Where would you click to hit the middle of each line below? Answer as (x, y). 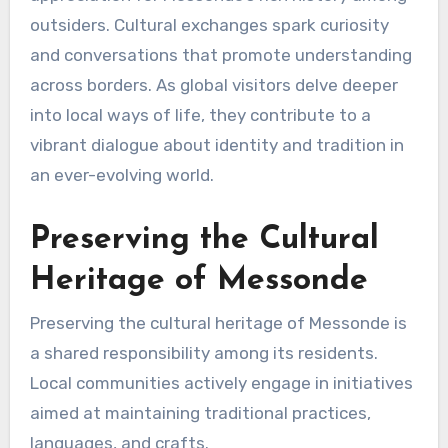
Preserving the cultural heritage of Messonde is (218, 323)
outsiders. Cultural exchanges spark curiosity (209, 25)
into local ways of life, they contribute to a (200, 115)
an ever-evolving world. (121, 175)
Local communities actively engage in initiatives (221, 383)
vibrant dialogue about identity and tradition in (216, 145)
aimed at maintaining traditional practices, (200, 413)
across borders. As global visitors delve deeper (213, 85)
